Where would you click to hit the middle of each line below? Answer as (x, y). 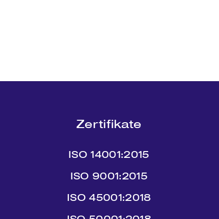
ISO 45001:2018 (109, 197)
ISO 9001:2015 (109, 176)
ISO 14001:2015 (109, 154)
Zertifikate (109, 124)
